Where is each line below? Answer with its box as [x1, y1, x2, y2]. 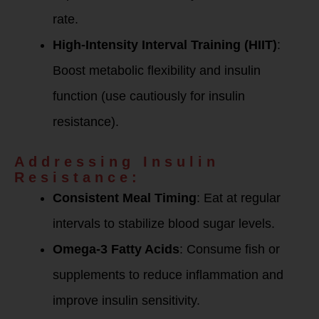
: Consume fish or [179, 242, 280, 256]
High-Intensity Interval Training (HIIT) [53, 38, 277, 52]
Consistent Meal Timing [53, 191, 197, 205]
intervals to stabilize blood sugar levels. [53, 216, 275, 231]
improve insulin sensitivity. [53, 293, 200, 308]
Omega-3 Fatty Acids [53, 242, 179, 256]
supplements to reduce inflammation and [53, 268, 283, 282]
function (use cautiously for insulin [53, 89, 245, 103]
